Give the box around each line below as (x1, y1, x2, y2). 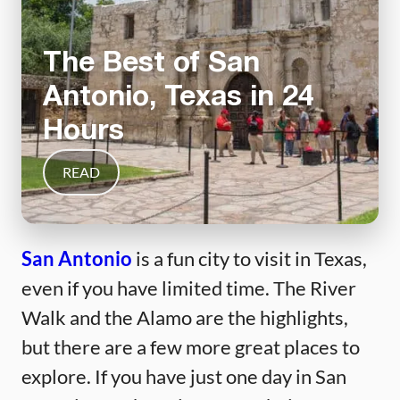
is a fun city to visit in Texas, (132, 246, 367, 271)
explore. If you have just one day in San (21, 364, 346, 389)
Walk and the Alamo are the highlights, (21, 305, 348, 330)
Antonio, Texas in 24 (43, 85, 314, 112)
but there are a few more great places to (21, 335, 360, 360)
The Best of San (43, 51, 260, 78)
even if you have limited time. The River (21, 276, 356, 301)
